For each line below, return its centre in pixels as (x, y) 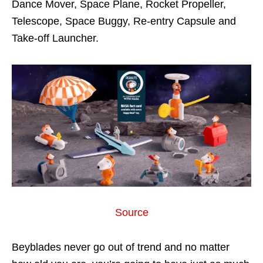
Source (131, 213)
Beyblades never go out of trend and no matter (121, 247)
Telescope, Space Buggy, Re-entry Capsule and (124, 21)
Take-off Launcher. (55, 38)
